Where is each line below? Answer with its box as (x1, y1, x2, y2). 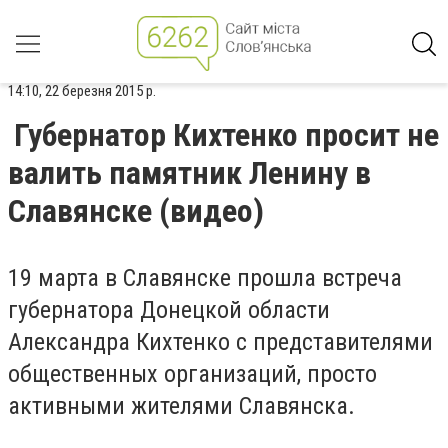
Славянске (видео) (8, 192, 264, 230)
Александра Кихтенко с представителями (8, 328, 433, 356)
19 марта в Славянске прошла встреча (8, 264, 402, 292)
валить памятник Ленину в (8, 154, 371, 192)
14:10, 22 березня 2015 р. (8, 82, 156, 100)
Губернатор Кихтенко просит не (14, 116, 439, 154)
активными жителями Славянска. (8, 392, 355, 420)
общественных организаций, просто (8, 360, 377, 388)
